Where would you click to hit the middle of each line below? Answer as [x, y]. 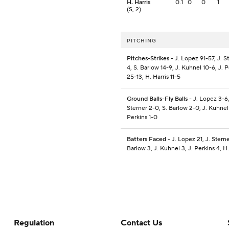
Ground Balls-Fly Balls [157, 99]
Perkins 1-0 [142, 118]
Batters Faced [146, 140]
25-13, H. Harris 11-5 [154, 77]
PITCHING [142, 41]
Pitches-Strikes [148, 59]
